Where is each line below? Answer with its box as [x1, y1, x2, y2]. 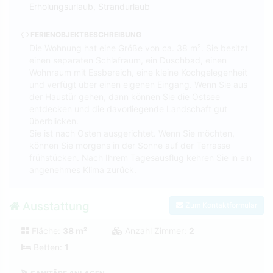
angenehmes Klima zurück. [29, 164, 136, 175]
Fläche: [29, 225, 63, 236]
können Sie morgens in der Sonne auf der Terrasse [29, 140, 230, 151]
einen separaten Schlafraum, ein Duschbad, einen [29, 54, 227, 65]
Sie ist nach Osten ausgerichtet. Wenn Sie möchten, [29, 127, 235, 138]
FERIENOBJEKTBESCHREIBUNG [29, 29, 141, 39]
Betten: [31, 241, 65, 252]
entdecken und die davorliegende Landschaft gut [29, 103, 227, 114]
